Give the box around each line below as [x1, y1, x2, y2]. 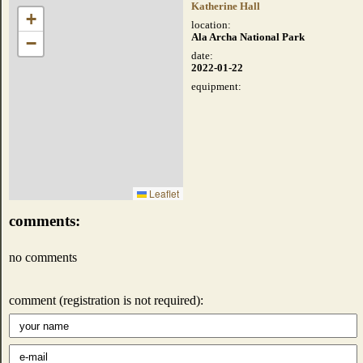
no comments [9, 250, 77, 264]
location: [191, 19, 231, 31]
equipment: [191, 80, 241, 92]
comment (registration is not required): [9, 293, 203, 307]
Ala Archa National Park [191, 31, 305, 43]
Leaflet [147, 186, 179, 200]
